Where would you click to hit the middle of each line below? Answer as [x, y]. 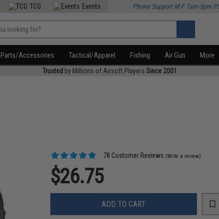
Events [92, 6]
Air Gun [175, 55]
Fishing [140, 55]
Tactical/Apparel [92, 55]
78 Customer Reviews [133, 155]
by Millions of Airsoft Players [104, 71]
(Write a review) [183, 156]
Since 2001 [161, 71]
